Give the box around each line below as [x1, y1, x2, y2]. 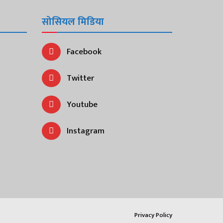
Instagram [67, 123, 105, 138]
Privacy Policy [134, 210, 172, 221]
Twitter [67, 71, 94, 85]
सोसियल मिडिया [41, 13, 104, 30]
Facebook [67, 44, 102, 59]
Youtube [67, 97, 98, 111]
